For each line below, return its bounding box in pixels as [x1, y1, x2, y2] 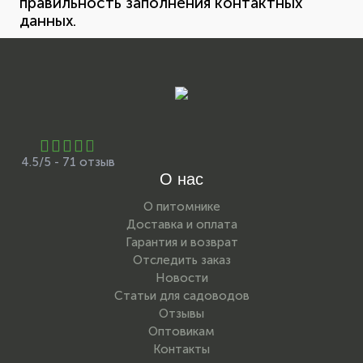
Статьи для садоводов [113, 288, 250, 303]
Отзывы [159, 305, 204, 321]
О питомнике [143, 199, 220, 214]
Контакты [153, 341, 210, 357]
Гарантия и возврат [125, 234, 238, 250]
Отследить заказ [132, 252, 231, 267]
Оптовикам [148, 323, 215, 339]
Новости [155, 270, 208, 285]
